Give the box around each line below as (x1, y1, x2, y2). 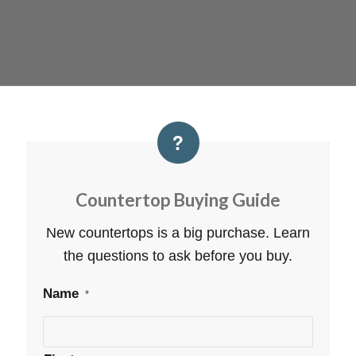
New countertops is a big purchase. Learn (45, 225, 310, 242)
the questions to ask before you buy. (63, 248, 292, 265)
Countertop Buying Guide (75, 188, 281, 211)
